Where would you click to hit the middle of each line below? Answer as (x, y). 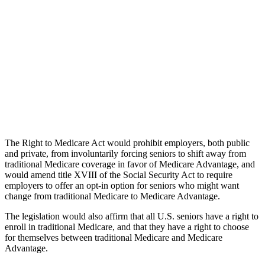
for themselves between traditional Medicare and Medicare (114, 237)
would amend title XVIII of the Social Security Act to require (119, 174)
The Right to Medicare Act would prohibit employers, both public (127, 143)
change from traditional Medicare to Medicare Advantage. (112, 196)
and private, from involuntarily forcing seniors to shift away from (125, 153)
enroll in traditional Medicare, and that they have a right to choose (127, 227)
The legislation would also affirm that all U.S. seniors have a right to (132, 216)
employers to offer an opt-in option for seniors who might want (122, 185)
